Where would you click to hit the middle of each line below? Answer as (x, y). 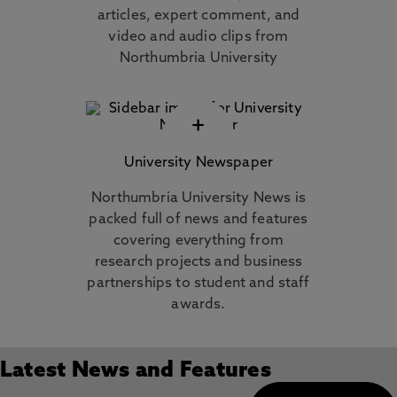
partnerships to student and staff (198, 284)
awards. (198, 305)
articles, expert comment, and (198, 16)
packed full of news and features (198, 220)
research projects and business (198, 262)
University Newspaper (198, 163)
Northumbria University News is (198, 198)
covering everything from (198, 241)
